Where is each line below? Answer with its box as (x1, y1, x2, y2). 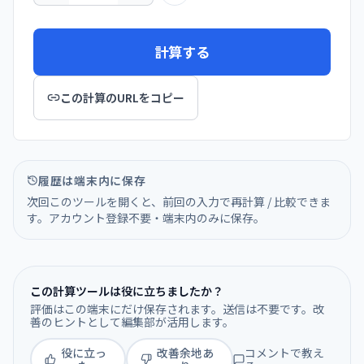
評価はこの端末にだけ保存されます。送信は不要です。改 (30, 300, 324, 317)
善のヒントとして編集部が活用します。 (30, 313, 234, 330)
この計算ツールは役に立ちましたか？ (30, 282, 223, 299)
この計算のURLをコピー (60, 89, 184, 106)
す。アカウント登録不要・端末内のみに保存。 (27, 209, 265, 226)
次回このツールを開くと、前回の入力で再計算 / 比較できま (27, 193, 331, 210)
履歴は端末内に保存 (38, 171, 146, 188)
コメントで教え (245, 344, 325, 361)
